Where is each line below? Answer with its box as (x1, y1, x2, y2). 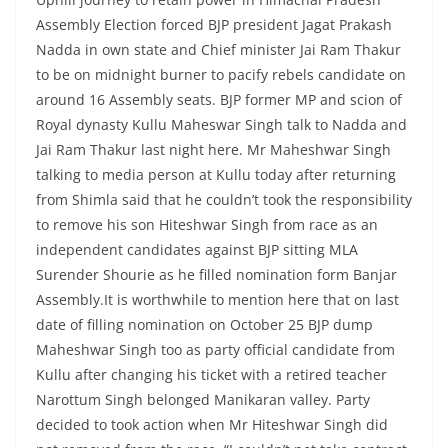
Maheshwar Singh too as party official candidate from (36, 340, 395, 360)
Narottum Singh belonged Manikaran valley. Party (36, 390, 370, 410)
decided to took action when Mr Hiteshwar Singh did (36, 415, 388, 435)
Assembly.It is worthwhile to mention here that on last (36, 290, 399, 310)
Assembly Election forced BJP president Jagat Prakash (36, 15, 392, 35)
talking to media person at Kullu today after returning (36, 165, 396, 185)
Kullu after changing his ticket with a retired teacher (36, 365, 387, 385)
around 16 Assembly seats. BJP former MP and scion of (36, 90, 402, 110)
